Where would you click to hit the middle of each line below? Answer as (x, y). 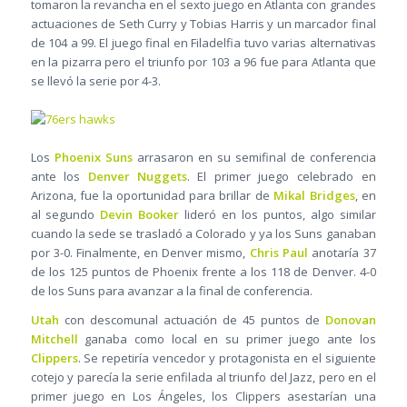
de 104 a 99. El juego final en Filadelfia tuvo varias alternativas (203, 43)
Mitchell (54, 339)
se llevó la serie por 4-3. (95, 81)
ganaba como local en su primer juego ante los (227, 339)
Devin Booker (139, 215)
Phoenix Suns (93, 158)
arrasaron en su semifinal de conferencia (254, 158)
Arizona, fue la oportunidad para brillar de (150, 196)
